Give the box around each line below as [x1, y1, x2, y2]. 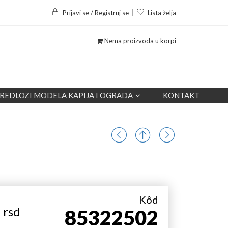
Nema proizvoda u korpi [103, 37, 176, 45]
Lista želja [148, 9, 176, 17]
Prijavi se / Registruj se [63, 9, 129, 17]
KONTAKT [163, 90, 199, 100]
